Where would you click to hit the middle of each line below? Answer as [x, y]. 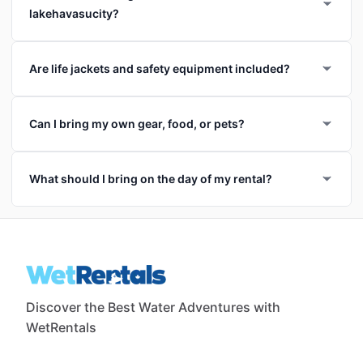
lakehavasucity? [74, 13]
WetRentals [61, 327]
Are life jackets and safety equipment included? [160, 68]
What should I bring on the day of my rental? [151, 178]
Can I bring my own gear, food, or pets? [137, 123]
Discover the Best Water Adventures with [153, 307]
